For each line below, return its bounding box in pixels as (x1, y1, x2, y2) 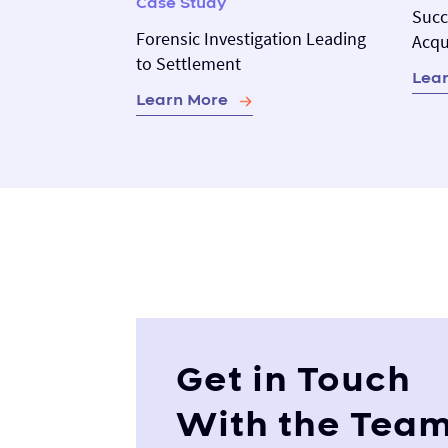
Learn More (136, 88, 228, 111)
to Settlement (136, 51, 241, 75)
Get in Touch (176, 355, 411, 405)
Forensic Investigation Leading (136, 26, 366, 50)
